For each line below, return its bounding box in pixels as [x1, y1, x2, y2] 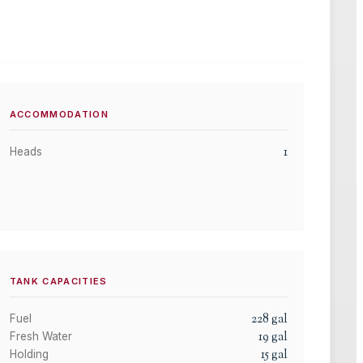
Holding [9, 347, 49, 361]
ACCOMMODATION [9, 108, 109, 120]
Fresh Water [9, 329, 72, 343]
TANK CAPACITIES [9, 275, 108, 287]
